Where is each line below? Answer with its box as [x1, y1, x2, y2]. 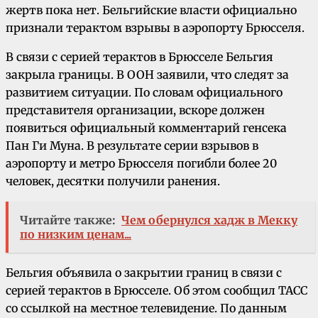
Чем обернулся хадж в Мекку [121, 213, 297, 228]
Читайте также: [20, 213, 116, 228]
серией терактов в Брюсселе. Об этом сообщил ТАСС [6, 283, 307, 298]
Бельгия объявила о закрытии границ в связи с [6, 265, 282, 280]
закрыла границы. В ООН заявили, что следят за [6, 67, 289, 82]
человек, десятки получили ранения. [6, 174, 220, 189]
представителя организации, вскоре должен [6, 103, 265, 118]
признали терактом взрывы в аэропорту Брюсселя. [6, 21, 305, 35]
